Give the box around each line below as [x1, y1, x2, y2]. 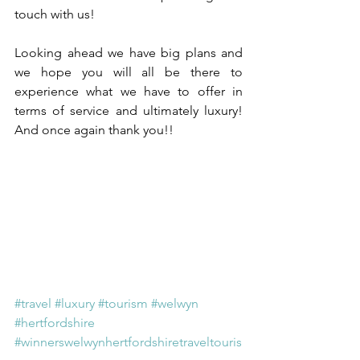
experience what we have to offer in [14, 84, 243, 99]
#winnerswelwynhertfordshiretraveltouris [14, 334, 242, 350]
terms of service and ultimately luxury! [14, 103, 243, 118]
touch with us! [14, 6, 95, 22]
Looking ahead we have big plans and [14, 45, 243, 60]
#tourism [98, 296, 148, 311]
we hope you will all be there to [14, 64, 243, 80]
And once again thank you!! [14, 122, 174, 137]
